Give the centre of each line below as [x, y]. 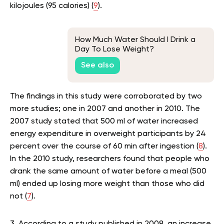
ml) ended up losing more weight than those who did [107, 184]
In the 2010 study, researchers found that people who [110, 159]
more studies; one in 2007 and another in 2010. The [105, 109]
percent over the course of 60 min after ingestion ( [104, 146]
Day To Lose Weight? [114, 49]
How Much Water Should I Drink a [135, 40]
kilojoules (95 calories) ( [52, 6]
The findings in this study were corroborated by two [106, 96]
